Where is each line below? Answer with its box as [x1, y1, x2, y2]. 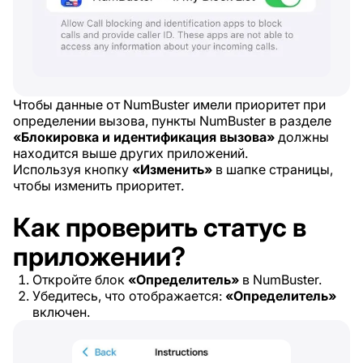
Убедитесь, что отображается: [32, 288, 225, 305]
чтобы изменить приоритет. [13, 177, 184, 194]
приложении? [13, 241, 186, 273]
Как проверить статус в [13, 211, 306, 244]
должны [275, 129, 329, 146]
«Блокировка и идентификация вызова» [13, 129, 275, 146]
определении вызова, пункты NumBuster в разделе [13, 113, 331, 130]
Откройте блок [32, 271, 128, 288]
